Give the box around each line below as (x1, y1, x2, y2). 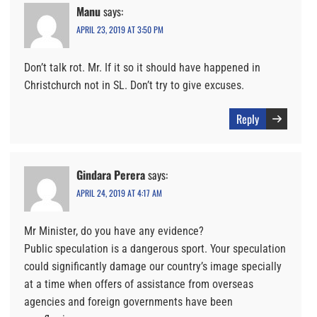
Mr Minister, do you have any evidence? (24, 224, 204, 238)
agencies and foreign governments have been (24, 295, 233, 309)
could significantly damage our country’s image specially (24, 260, 282, 274)
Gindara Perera (76, 166, 145, 184)
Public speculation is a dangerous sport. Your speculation (24, 242, 286, 256)
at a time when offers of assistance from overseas (24, 277, 253, 292)
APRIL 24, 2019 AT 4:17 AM (76, 187, 162, 200)
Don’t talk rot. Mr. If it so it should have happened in (24, 61, 260, 75)
